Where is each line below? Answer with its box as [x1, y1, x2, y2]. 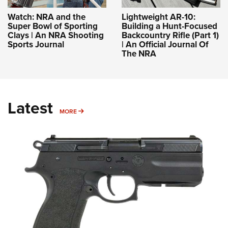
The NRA [122, 47, 156, 61]
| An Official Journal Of [122, 38, 209, 51]
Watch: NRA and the [8, 11, 85, 24]
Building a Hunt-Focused [122, 20, 217, 33]
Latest [8, 96, 53, 121]
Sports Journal [8, 38, 64, 51]
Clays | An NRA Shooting [8, 29, 104, 42]
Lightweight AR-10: [122, 11, 195, 24]
